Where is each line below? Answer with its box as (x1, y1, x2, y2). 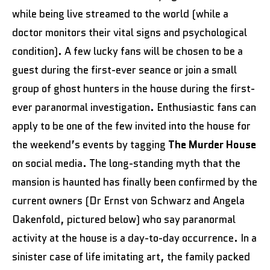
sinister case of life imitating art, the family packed (12, 250, 250, 265)
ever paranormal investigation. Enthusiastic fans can (12, 100, 256, 115)
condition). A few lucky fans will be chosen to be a (12, 44, 243, 59)
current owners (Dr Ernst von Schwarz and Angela (12, 193, 245, 209)
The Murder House (168, 137, 256, 152)
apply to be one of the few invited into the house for (12, 119, 251, 134)
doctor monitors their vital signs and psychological (12, 25, 247, 40)
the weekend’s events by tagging (12, 137, 168, 152)
